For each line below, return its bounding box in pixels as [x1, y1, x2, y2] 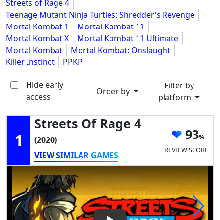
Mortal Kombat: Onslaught [71, 45, 170, 56]
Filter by [164, 80, 194, 91]
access [26, 91, 51, 103]
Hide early [26, 80, 63, 91]
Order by [96, 86, 130, 97]
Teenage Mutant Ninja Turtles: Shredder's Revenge [6, 9, 194, 21]
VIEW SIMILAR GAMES [34, 150, 118, 161]
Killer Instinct [6, 56, 55, 68]
